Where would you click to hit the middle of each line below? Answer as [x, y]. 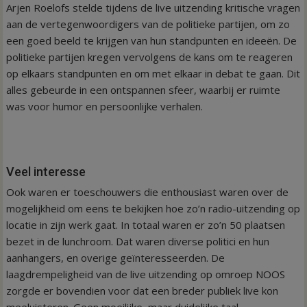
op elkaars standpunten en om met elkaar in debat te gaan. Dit [153, 73]
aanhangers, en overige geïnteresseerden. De [116, 257]
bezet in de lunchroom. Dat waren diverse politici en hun [138, 241]
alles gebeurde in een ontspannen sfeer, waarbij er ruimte [144, 89]
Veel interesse [46, 171]
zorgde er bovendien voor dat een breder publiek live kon [143, 290]
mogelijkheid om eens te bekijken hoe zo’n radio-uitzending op [153, 208]
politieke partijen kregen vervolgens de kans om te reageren [150, 57]
